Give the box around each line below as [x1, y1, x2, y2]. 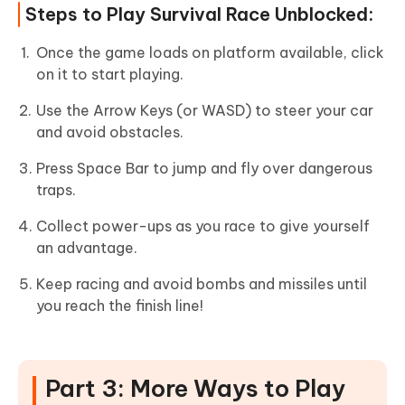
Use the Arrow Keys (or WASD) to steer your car [36, 101, 373, 120]
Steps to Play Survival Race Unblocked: [25, 3, 373, 26]
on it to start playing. [36, 65, 184, 84]
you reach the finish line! [36, 297, 203, 316]
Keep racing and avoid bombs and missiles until [36, 275, 367, 294]
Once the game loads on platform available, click [36, 43, 384, 62]
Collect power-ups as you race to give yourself [36, 217, 370, 236]
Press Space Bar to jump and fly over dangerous [36, 159, 372, 178]
